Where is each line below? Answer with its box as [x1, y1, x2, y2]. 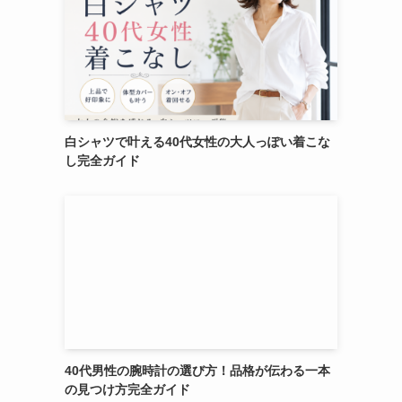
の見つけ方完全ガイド [65, 381, 190, 397]
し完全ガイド [65, 153, 140, 168]
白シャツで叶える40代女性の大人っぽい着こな [65, 134, 330, 149]
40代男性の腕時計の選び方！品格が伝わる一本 [65, 363, 330, 378]
